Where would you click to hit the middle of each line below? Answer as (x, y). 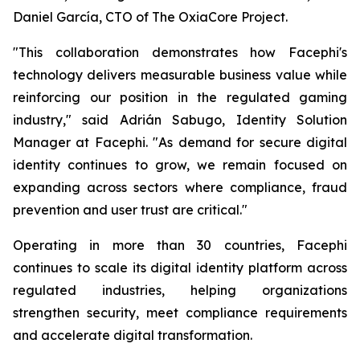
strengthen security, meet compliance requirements (180, 313)
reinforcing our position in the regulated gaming (180, 97)
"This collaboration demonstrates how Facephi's (180, 52)
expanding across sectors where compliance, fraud (180, 187)
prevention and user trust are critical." (130, 210)
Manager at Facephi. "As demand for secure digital (180, 142)
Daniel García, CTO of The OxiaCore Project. (150, 17)
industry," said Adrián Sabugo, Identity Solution (180, 120)
